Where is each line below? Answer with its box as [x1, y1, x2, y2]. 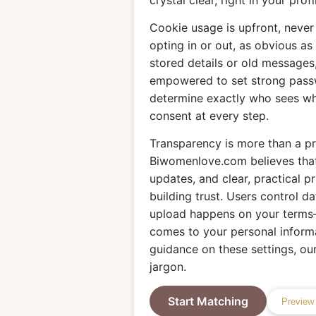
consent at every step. [150, 109, 269, 123]
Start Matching [168, 294, 248, 309]
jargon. [150, 260, 186, 274]
